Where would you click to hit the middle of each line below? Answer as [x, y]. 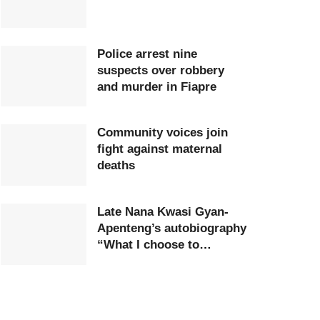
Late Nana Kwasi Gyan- [163, 212]
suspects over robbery [161, 70]
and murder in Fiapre [157, 86]
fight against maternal [160, 149]
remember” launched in [164, 261]
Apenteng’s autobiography [172, 229]
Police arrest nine [147, 54]
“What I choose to [148, 245]
